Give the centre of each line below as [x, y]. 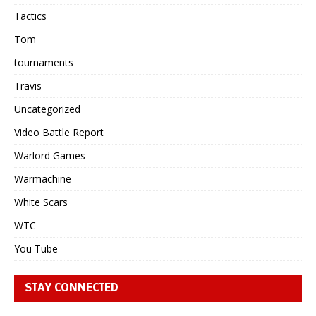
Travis [28, 85]
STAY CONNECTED [72, 288]
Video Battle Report [59, 132]
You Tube [36, 248]
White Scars [41, 202]
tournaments [44, 62]
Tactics [30, 16]
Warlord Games [50, 155]
